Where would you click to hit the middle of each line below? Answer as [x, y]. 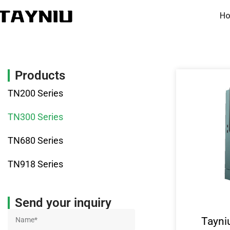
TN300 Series [35, 117]
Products [40, 75]
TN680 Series [35, 140]
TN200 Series [35, 93]
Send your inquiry [63, 203]
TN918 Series [35, 164]
